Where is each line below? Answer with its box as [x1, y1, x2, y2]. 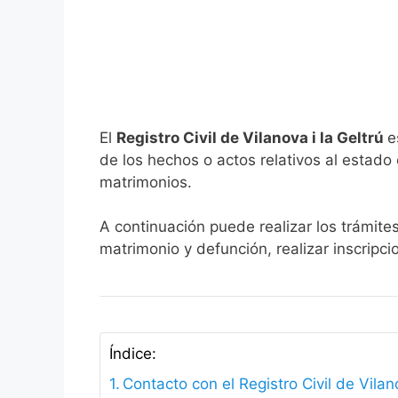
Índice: [109, 345, 156, 363]
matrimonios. [99, 172, 192, 191]
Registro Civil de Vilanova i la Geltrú [116, 128, 387, 147]
